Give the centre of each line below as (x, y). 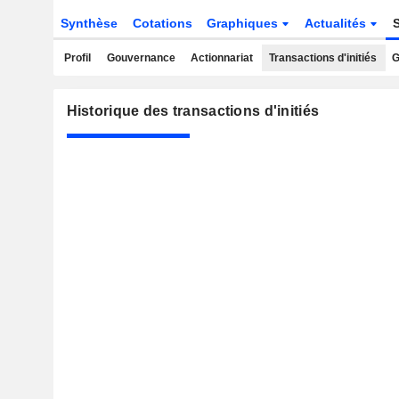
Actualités (338, 23)
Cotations (162, 23)
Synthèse (89, 23)
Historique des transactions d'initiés (193, 111)
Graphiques (244, 23)
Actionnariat (222, 58)
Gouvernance (141, 58)
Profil (77, 58)
